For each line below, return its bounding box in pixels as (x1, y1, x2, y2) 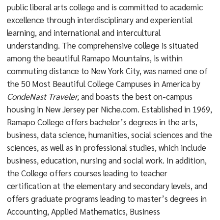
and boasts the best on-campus (79, 91, 192, 102)
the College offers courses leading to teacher (6, 167, 167, 178)
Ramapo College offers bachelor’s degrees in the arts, (6, 116, 197, 127)
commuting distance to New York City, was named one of (6, 65, 208, 76)
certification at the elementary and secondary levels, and (6, 180, 207, 191)
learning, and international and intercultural (6, 27, 161, 38)
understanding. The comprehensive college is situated (6, 40, 198, 51)
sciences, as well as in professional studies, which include (6, 142, 206, 153)
